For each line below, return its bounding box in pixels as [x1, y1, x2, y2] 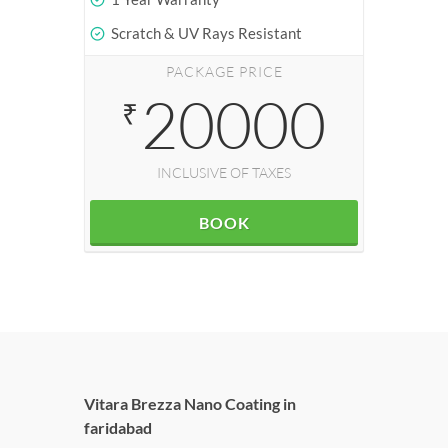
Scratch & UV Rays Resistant [108, 24, 302, 42]
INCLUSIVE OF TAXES [157, 164, 291, 181]
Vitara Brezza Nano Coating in [84, 394, 296, 413]
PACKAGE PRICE [165, 63, 283, 80]
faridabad [84, 418, 152, 437]
